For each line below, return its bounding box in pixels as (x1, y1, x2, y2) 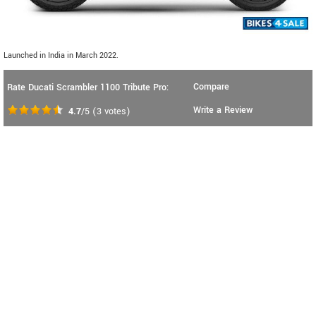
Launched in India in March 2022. (4, 50, 119, 61)
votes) (102, 105, 130, 119)
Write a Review (193, 104, 253, 117)
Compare (193, 80, 229, 94)
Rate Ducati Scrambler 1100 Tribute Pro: (7, 81, 169, 95)
